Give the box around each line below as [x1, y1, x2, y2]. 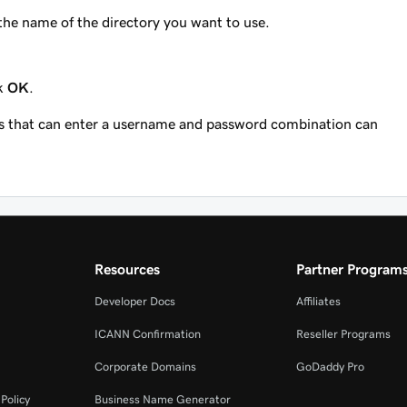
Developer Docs [94, 295, 176, 307]
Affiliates [295, 295, 341, 307]
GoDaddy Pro [295, 361, 364, 372]
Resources [94, 262, 161, 276]
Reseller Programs [295, 328, 391, 340]
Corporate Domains [94, 361, 197, 372]
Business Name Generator [94, 393, 232, 405]
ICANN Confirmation [94, 328, 202, 340]
